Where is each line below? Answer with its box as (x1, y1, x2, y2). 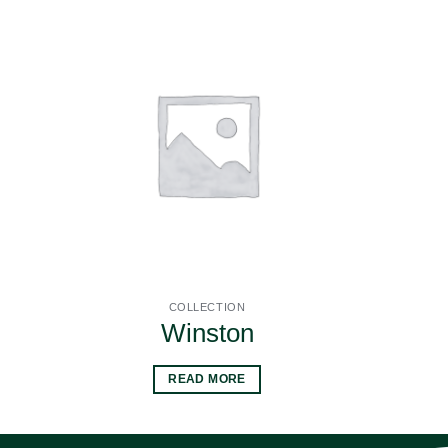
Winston (160, 317, 254, 348)
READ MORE (168, 373, 246, 386)
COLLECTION (168, 300, 246, 313)
